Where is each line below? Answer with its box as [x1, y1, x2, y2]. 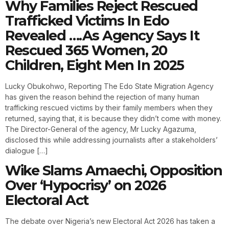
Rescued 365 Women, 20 [5, 42, 167, 59]
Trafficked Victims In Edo [5, 12, 169, 30]
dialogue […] [5, 146, 48, 155]
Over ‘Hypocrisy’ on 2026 [5, 177, 166, 194]
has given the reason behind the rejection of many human [5, 93, 199, 102]
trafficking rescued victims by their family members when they [5, 103, 213, 112]
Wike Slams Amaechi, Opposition [5, 162, 222, 179]
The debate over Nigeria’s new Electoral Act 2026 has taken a [5, 217, 215, 226]
